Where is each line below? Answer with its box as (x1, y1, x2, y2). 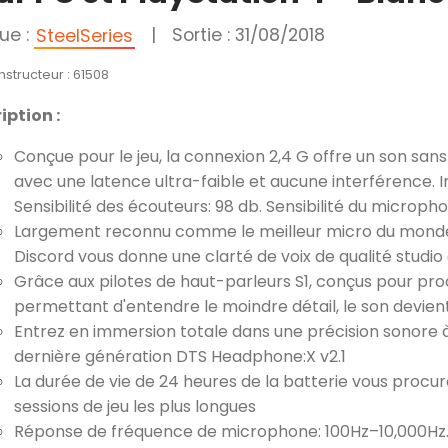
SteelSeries (36, 24, 133, 48)
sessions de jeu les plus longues (14, 395, 256, 418)
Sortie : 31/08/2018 (172, 23, 325, 47)
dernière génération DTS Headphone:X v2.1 (14, 345, 346, 368)
